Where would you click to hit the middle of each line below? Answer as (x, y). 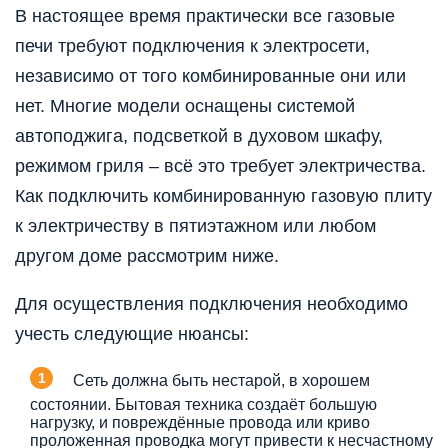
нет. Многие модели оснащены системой (185, 105)
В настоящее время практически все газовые (205, 15)
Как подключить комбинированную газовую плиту (223, 195)
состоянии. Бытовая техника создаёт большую (203, 404)
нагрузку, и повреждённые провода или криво (200, 422)
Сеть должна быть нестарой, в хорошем (221, 380)
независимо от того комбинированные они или (210, 75)
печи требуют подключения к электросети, (192, 45)
